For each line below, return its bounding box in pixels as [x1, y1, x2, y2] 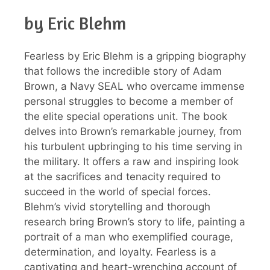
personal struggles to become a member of [24, 95, 233, 108]
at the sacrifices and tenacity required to [24, 171, 221, 183]
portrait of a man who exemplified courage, [24, 231, 233, 243]
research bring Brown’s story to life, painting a [24, 216, 245, 228]
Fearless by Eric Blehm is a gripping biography [24, 50, 246, 63]
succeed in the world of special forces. [24, 186, 211, 198]
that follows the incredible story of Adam [24, 65, 222, 78]
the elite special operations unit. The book [24, 110, 227, 123]
